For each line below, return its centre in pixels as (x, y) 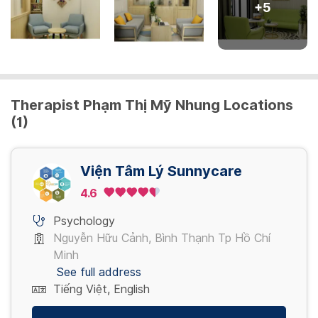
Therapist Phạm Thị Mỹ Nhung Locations (152, 105)
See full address (99, 272)
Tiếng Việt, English (102, 289)
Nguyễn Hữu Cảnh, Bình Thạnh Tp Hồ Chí (162, 238)
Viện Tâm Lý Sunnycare (161, 171)
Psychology (84, 221)
